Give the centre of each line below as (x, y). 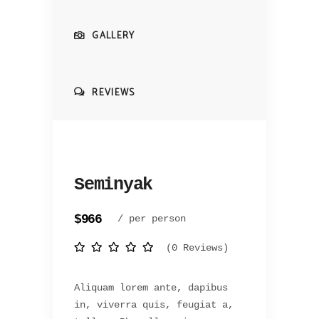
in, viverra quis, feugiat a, (154, 304)
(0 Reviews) (197, 247)
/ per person (151, 218)
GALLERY (114, 36)
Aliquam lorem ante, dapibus (151, 287)
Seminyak (113, 184)
